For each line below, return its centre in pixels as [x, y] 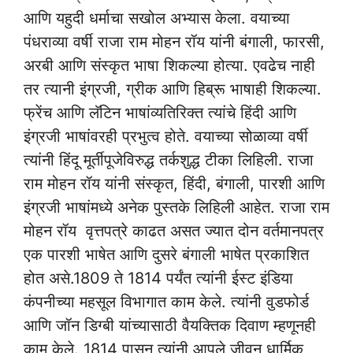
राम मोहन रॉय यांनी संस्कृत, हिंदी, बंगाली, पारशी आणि [174, 183]
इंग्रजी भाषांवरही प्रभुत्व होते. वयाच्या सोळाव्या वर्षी [166, 136]
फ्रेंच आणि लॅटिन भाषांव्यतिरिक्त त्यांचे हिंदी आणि [160, 112]
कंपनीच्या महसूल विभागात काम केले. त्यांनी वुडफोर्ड [166, 301]
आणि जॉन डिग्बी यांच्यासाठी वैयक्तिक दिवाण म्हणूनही [170, 325]
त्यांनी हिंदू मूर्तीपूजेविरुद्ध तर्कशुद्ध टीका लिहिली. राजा [169, 160]
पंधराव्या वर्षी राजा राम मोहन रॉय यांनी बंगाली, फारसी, [174, 41]
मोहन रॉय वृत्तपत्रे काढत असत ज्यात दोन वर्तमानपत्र [174, 230]
